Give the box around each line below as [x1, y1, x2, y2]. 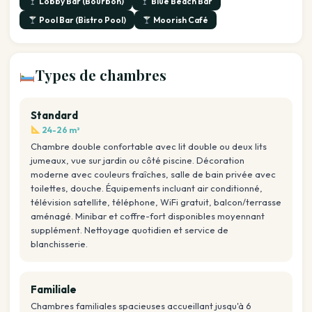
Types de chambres [35, 65, 166, 85]
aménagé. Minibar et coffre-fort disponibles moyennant [31, 210, 265, 222]
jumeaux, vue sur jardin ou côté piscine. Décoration [31, 155, 244, 166]
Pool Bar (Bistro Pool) [37, 15, 126, 26]
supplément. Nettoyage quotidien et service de [31, 224, 228, 236]
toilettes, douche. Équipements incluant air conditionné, [31, 182, 263, 194]
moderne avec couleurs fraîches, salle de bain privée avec [31, 169, 276, 180]
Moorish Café [152, 15, 209, 26]
